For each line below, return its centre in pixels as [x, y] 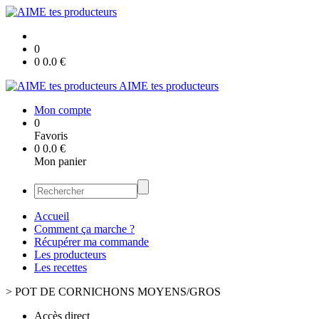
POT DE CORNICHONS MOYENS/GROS [118, 292]
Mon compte [63, 110]
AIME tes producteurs [169, 86]
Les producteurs [70, 255]
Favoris [51, 136]
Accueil [52, 216]
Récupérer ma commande [91, 242]
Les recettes [61, 267]
